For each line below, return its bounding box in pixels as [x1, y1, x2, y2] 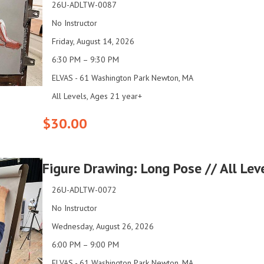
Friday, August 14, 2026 [52, 36, 134, 47]
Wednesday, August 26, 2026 [52, 220, 154, 232]
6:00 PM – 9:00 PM [52, 239, 119, 250]
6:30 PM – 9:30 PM [52, 54, 119, 65]
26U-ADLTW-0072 [52, 184, 117, 195]
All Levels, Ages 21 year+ [52, 91, 142, 102]
